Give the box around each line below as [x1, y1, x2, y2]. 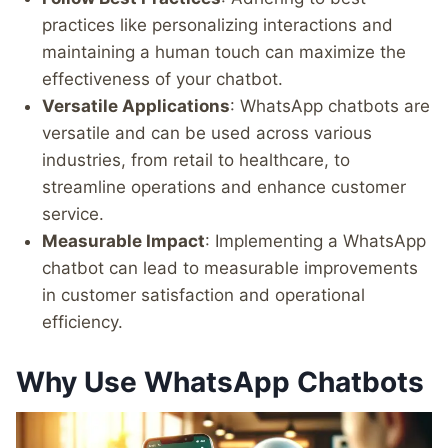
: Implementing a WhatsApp [204, 230, 426, 251]
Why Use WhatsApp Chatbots [16, 365, 424, 399]
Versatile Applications [41, 95, 230, 116]
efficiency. [41, 311, 123, 332]
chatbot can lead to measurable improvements [41, 257, 418, 278]
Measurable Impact [41, 230, 205, 251]
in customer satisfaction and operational [41, 284, 365, 305]
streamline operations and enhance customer [41, 176, 406, 197]
